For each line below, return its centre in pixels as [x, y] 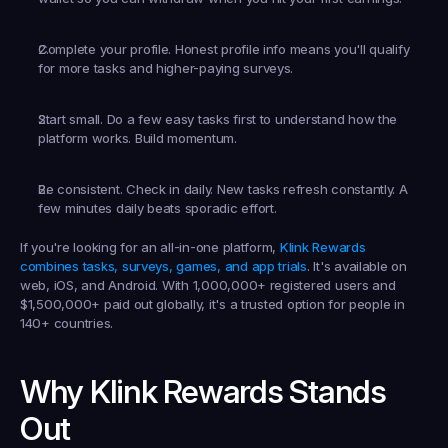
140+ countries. [67, 323]
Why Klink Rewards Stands [203, 391]
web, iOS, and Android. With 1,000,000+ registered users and [208, 285]
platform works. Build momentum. [137, 138]
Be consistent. [80, 189]
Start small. [70, 119]
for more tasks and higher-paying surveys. [166, 68]
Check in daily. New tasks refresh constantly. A [265, 189]
